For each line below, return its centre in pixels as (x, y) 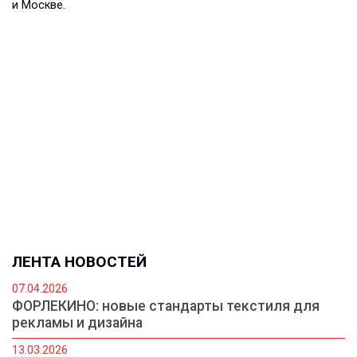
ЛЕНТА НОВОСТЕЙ (79, 262)
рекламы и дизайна (77, 323)
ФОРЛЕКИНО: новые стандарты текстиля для (166, 306)
